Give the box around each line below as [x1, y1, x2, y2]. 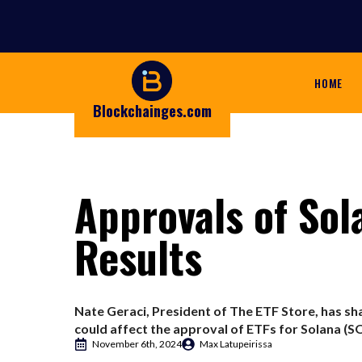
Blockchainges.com [92, 100, 212, 121]
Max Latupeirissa [200, 338, 272, 350]
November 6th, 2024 [92, 338, 182, 350]
